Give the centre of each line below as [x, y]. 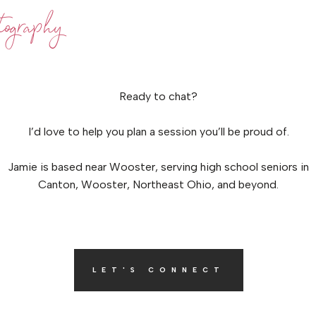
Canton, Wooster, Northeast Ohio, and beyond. [158, 184]
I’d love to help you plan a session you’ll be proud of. [158, 132]
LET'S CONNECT [159, 270]
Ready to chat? [158, 96]
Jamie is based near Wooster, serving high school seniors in [158, 167]
